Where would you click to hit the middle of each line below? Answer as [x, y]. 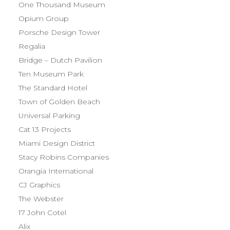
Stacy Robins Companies [64, 157]
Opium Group [44, 18]
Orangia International [56, 171]
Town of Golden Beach [59, 102]
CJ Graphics [39, 185]
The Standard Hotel [53, 88]
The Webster [41, 199]
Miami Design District [57, 143]
